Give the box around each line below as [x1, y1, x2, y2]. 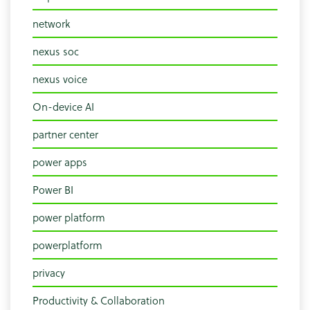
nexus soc [33, 44, 79, 60]
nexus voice [33, 71, 87, 87]
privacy [33, 265, 65, 281]
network [33, 16, 70, 32]
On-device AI [33, 99, 94, 115]
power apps [33, 154, 87, 170]
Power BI [33, 182, 73, 198]
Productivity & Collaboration [33, 293, 165, 309]
